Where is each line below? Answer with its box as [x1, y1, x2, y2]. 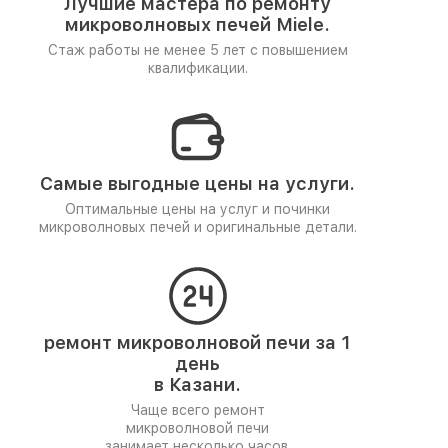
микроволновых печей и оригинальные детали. [38, 219, 357, 235]
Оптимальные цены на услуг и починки [65, 201, 330, 217]
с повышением [249, 42, 348, 58]
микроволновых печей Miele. [65, 14, 330, 35]
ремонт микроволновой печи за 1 [44, 332, 351, 353]
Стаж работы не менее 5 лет [47, 42, 250, 58]
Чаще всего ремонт [130, 402, 265, 418]
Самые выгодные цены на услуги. [40, 173, 355, 194]
